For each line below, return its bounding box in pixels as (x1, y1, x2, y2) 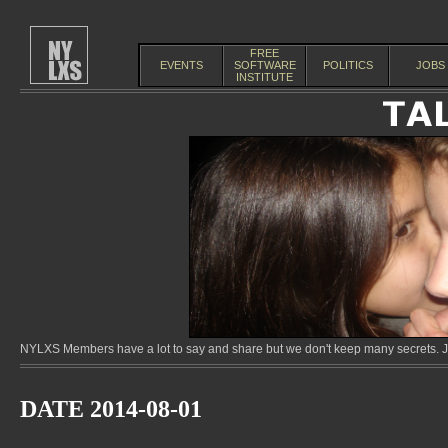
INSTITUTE (236, 71, 293, 83)
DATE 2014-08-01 (20, 396, 202, 422)
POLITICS (322, 59, 373, 71)
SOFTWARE (233, 59, 296, 71)
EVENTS (160, 59, 203, 71)
